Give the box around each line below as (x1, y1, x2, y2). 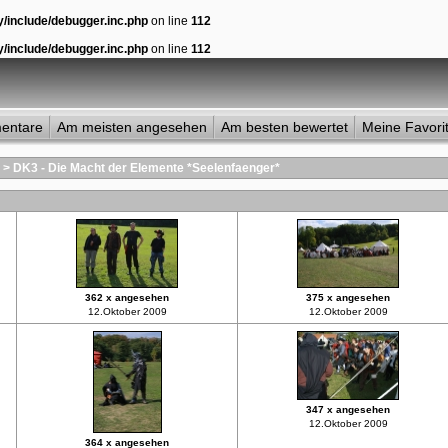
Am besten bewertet (221, 119, 348, 135)
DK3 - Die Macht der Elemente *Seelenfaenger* (13, 161, 280, 175)
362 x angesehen (85, 292, 169, 303)
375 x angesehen (306, 292, 390, 303)
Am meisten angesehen (57, 119, 207, 135)
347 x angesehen (306, 404, 390, 415)
